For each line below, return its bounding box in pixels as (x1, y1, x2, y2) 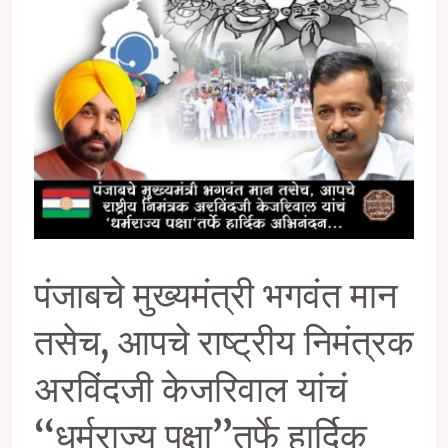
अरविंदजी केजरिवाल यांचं (33, 366, 347, 413)
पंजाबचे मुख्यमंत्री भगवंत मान (33, 272, 397, 319)
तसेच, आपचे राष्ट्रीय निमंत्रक (33, 319, 414, 366)
